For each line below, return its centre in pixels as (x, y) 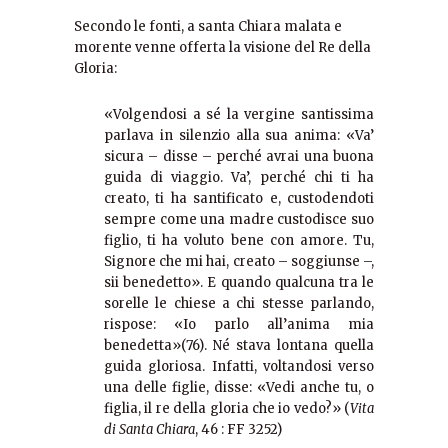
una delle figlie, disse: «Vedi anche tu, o (239, 388)
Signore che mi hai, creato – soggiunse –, (239, 262)
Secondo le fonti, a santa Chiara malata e (208, 27)
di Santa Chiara (149, 430)
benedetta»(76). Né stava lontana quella (239, 346)
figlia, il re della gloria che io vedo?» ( (227, 409)
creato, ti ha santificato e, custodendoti (239, 199)
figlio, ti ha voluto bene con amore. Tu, (239, 241)
